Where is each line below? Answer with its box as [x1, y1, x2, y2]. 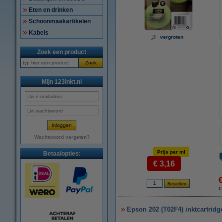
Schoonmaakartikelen [29, 18, 91, 25]
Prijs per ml [157, 149, 185, 155]
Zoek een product [37, 49, 86, 55]
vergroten [160, 34, 183, 40]
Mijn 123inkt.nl [42, 78, 82, 85]
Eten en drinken [29, 6, 73, 13]
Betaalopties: [43, 150, 81, 157]
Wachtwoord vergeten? [34, 134, 90, 140]
